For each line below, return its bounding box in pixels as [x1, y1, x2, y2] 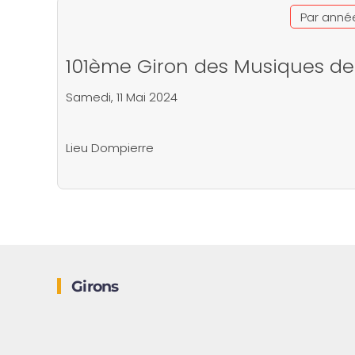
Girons [67, 277, 119, 296]
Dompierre [91, 139, 154, 156]
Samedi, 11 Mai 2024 [66, 89, 177, 105]
